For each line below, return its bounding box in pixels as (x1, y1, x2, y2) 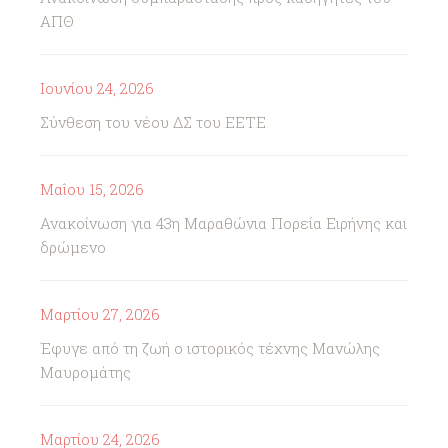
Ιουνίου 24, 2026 (40, 78, 154, 98)
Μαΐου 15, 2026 (40, 179, 144, 199)
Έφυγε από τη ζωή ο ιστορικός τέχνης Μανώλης (40, 338, 380, 358)
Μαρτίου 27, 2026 (40, 304, 160, 324)
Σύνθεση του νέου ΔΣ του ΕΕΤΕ (40, 112, 266, 132)
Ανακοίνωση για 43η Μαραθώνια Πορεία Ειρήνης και (40, 213, 407, 233)
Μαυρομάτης (40, 362, 131, 382)
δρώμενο (40, 237, 106, 257)
